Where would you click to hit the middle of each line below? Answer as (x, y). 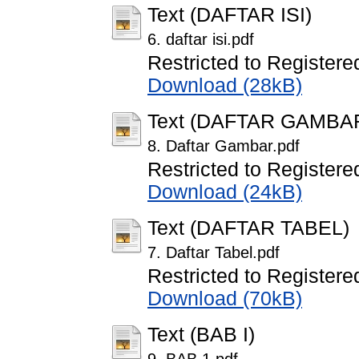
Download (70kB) (225, 299)
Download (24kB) (225, 192)
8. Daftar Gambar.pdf (224, 146)
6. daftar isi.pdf (201, 40)
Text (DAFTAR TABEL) (248, 228)
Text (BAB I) (201, 335)
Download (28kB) (225, 86)
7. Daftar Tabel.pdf (214, 253)
